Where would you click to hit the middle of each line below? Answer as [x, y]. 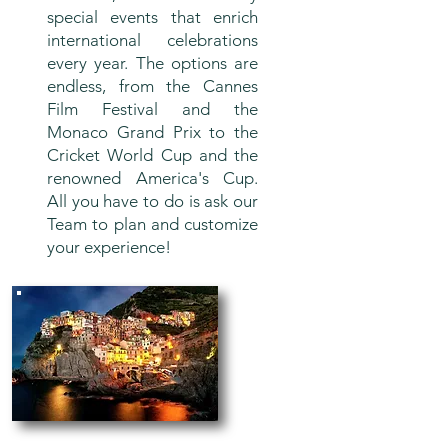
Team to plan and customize [152, 224]
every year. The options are [152, 63]
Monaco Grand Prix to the [152, 132]
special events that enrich [152, 17]
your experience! [109, 247]
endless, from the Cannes [152, 86]
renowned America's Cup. [152, 178]
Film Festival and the [152, 109]
